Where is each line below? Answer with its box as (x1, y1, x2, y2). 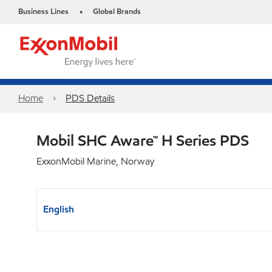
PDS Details (65, 92, 115, 104)
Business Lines (18, 6, 69, 17)
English (43, 203, 74, 216)
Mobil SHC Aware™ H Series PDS (36, 131, 249, 150)
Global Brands (93, 6, 141, 17)
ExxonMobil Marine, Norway (36, 155, 154, 168)
